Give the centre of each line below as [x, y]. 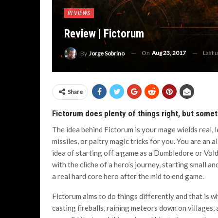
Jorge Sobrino [107, 53]
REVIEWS [79, 13]
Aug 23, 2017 [169, 53]
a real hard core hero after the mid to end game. [128, 176]
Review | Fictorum [104, 34]
